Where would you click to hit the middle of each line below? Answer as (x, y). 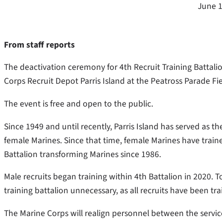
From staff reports (39, 45)
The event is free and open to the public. (79, 104)
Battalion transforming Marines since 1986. (83, 154)
